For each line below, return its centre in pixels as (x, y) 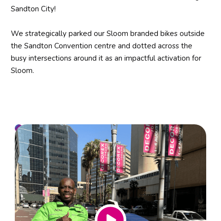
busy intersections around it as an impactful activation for (106, 58)
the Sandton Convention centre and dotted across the (102, 46)
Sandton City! (34, 9)
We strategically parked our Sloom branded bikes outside (108, 34)
